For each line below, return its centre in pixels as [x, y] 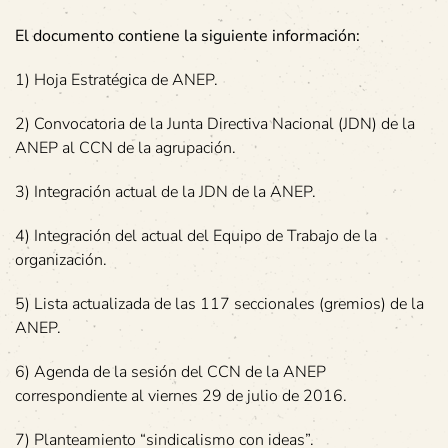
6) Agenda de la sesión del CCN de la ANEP [170, 371]
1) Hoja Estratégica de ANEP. [116, 79]
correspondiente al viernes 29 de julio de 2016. [181, 395]
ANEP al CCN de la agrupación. [125, 147]
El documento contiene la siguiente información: [187, 35]
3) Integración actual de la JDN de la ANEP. [165, 191]
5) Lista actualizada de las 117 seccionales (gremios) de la [219, 303]
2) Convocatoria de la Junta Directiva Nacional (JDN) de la [215, 123]
